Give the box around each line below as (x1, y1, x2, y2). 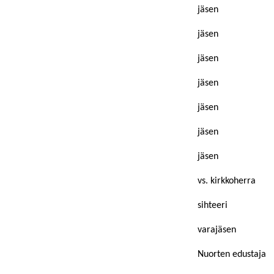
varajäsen (198, 225, 236, 235)
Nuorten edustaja (198, 250, 266, 259)
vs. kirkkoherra (198, 176, 256, 186)
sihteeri (198, 201, 228, 210)
